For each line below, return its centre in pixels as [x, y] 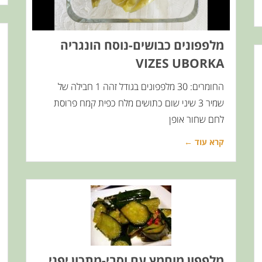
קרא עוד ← [204, 142]
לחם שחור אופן [196, 119]
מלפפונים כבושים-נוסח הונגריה [142, 45]
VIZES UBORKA [180, 63]
